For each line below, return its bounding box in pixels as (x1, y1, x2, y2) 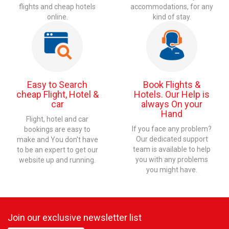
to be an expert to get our (16, 146, 98, 154)
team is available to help (133, 145, 211, 153)
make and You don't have (16, 135, 98, 144)
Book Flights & (143, 79, 200, 90)
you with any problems (135, 155, 208, 164)
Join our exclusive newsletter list (8, 212, 142, 223)
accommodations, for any (130, 3, 213, 11)
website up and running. (19, 156, 96, 164)
